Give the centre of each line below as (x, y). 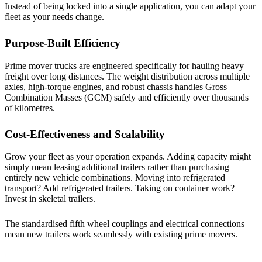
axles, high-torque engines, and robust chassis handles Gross (116, 87)
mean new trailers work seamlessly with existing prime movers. (121, 235)
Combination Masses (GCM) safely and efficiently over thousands (127, 97)
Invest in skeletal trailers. (50, 199)
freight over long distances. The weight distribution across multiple (127, 76)
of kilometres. (30, 108)
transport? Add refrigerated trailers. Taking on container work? (120, 188)
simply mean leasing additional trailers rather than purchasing (117, 167)
